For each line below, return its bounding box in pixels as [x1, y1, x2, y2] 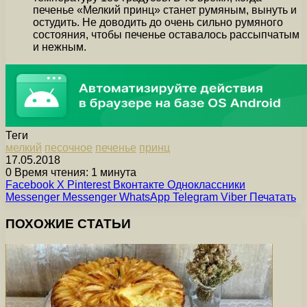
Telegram [173, 191, 218, 203]
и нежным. [33, 40, 86, 53]
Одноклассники [167, 178, 245, 191]
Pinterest [67, 178, 110, 191]
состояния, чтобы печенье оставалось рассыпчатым [33, 28, 299, 40]
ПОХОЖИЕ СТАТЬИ [5, 216, 131, 231]
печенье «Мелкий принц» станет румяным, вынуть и [33, 3, 297, 16]
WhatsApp [119, 191, 170, 203]
